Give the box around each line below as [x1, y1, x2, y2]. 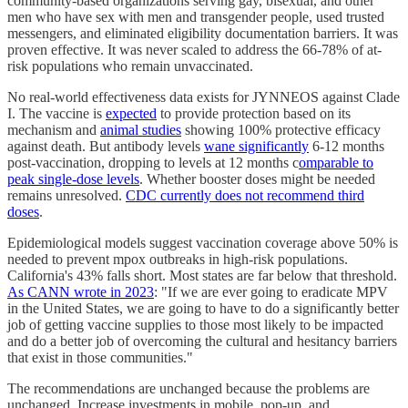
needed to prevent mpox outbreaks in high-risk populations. [7, 250, 348, 267]
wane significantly [204, 138, 309, 154]
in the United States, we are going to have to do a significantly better [7, 300, 399, 316]
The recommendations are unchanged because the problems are [7, 380, 370, 396]
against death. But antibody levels [7, 138, 204, 154]
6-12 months [309, 138, 384, 154]
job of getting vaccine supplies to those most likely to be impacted [7, 316, 383, 332]
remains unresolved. [7, 187, 126, 203]
